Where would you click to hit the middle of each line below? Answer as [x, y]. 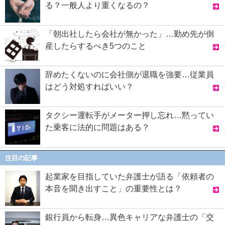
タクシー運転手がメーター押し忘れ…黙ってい [130, 116]
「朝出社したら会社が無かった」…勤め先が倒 [130, 34]
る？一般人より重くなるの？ [97, 6]
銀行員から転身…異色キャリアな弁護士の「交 [130, 217]
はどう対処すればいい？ [89, 87]
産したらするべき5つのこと [96, 46]
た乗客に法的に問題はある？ [97, 128]
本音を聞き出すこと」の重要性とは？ [114, 188]
